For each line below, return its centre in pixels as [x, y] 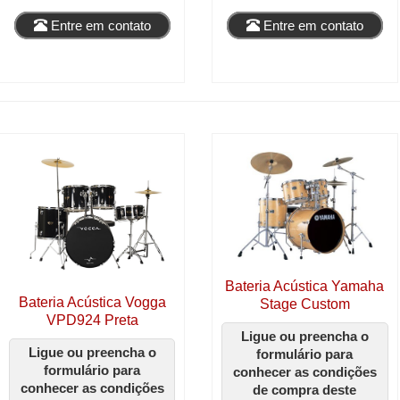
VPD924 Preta [92, 320]
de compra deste [305, 390]
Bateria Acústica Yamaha [305, 287]
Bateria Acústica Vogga [92, 302]
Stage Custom [304, 304]
